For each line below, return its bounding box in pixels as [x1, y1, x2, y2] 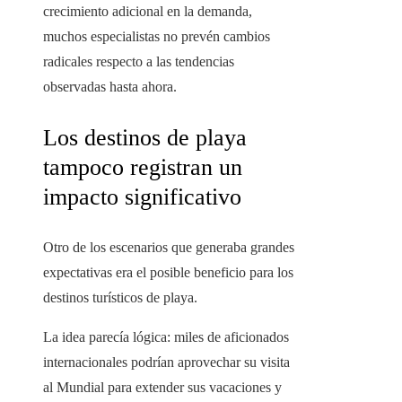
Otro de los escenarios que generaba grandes [43, 240, 294, 256]
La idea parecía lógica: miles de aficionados [43, 329, 289, 345]
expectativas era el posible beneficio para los [43, 265, 293, 281]
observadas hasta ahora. [43, 79, 177, 95]
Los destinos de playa [43, 125, 247, 152]
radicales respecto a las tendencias [43, 54, 234, 70]
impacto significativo [43, 184, 241, 211]
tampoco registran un [43, 154, 242, 181]
